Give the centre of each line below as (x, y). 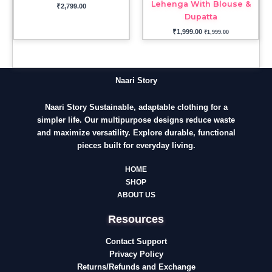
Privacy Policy (136, 254)
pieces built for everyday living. (136, 145)
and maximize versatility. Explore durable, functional (136, 132)
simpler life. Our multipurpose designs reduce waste (136, 120)
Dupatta (201, 17)
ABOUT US (136, 195)
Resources (136, 219)
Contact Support (136, 241)
